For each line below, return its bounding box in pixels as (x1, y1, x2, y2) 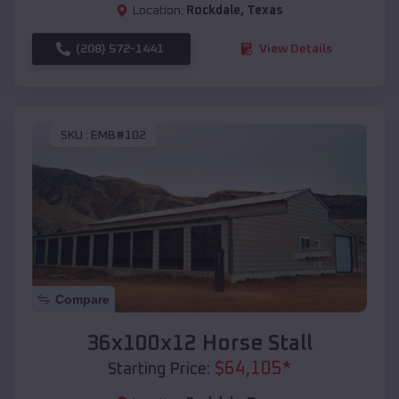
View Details (259, 42, 332, 55)
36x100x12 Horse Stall (86, 332, 313, 354)
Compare (55, 291, 110, 306)
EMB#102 (91, 129, 146, 142)
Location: (133, 4, 183, 17)
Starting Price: (108, 361, 210, 378)
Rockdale (186, 4, 240, 17)
